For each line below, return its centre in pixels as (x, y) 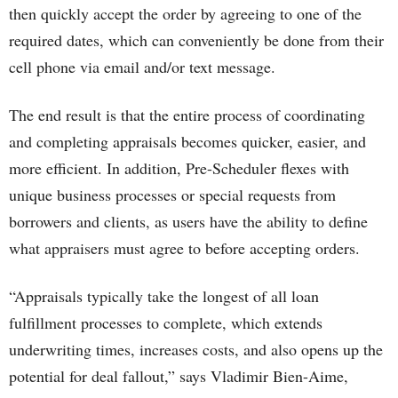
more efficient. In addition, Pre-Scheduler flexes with (179, 168)
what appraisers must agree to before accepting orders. (184, 248)
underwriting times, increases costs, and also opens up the (196, 349)
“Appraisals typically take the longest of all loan (164, 296)
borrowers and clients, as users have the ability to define (188, 221)
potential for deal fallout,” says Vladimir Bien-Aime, (179, 376)
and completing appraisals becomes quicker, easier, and (187, 141)
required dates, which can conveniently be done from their (196, 40)
